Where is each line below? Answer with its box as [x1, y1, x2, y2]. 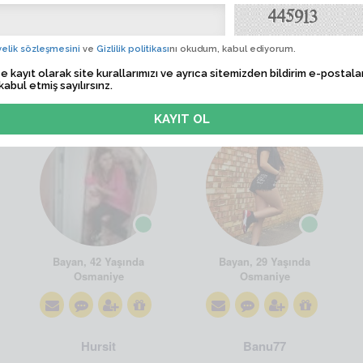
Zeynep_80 [68, 103, 129, 121]
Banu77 [243, 337, 286, 355]
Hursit [81, 337, 116, 355]
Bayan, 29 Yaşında [219, 254, 310, 269]
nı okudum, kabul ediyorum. [169, 44, 296, 55]
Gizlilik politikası [96, 44, 169, 55]
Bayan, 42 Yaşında [53, 254, 144, 269]
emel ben [239, 103, 290, 121]
